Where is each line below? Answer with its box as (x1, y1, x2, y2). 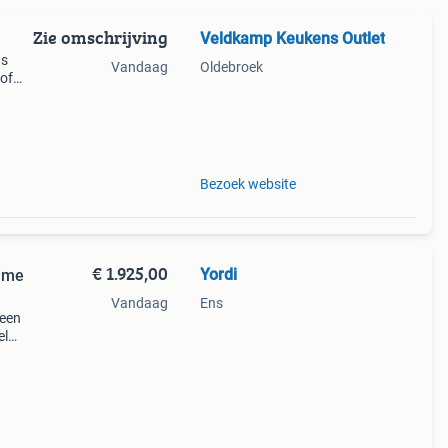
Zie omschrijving (32, 24, 168, 51)
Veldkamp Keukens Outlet (199, 29, 385, 48)
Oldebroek (199, 59, 263, 75)
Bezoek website (199, 176, 296, 192)
